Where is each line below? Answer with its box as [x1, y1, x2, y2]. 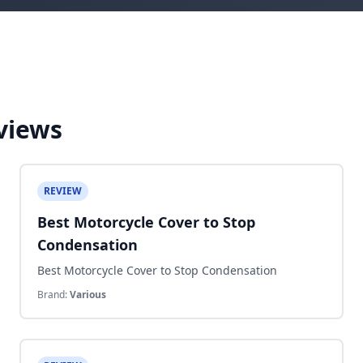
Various [70, 288, 106, 301]
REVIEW [44, 184, 82, 198]
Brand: [37, 288, 70, 301]
